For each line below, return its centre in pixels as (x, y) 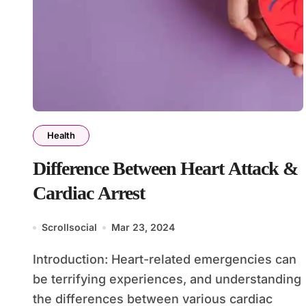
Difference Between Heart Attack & (165, 168)
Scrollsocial (69, 227)
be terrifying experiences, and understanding (167, 279)
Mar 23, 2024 (143, 227)
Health (61, 135)
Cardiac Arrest (89, 193)
